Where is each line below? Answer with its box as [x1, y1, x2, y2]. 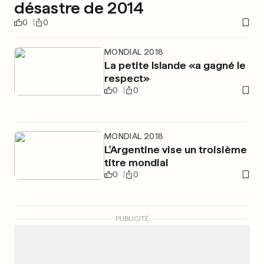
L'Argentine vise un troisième [104, 143, 247, 156]
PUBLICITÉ [115, 214, 149, 223]
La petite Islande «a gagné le [104, 59, 246, 71]
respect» [104, 72, 150, 84]
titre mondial [104, 156, 168, 169]
